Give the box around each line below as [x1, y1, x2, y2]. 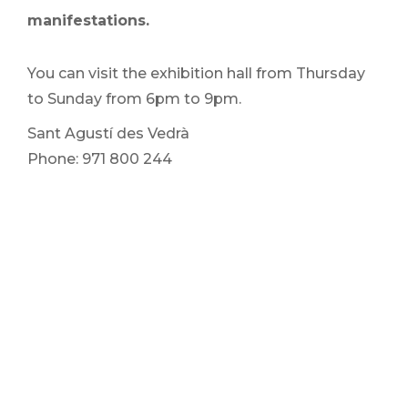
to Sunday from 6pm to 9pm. [27, 90, 241, 107]
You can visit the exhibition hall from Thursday [27, 65, 365, 82]
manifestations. [27, 12, 149, 29]
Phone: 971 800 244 [27, 150, 172, 168]
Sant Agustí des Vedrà [27, 125, 189, 142]
